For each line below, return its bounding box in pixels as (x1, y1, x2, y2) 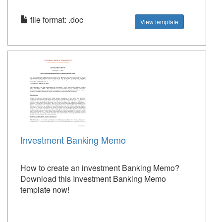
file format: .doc (28, 14, 83, 25)
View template (140, 17, 179, 26)
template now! (20, 184, 69, 195)
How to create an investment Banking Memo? (20, 162, 179, 173)
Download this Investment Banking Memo (20, 173, 166, 184)
